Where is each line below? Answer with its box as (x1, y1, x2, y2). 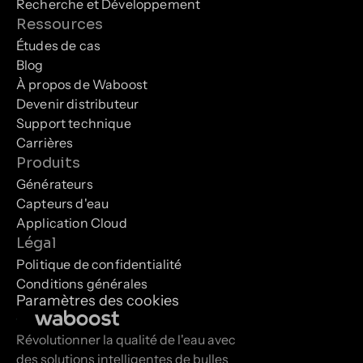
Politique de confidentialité (16, 256, 182, 272)
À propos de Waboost (16, 76, 148, 92)
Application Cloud (16, 215, 127, 231)
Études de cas (16, 37, 101, 53)
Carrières (16, 135, 74, 151)
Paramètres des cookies (16, 292, 179, 310)
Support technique (16, 115, 131, 131)
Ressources (16, 15, 103, 33)
